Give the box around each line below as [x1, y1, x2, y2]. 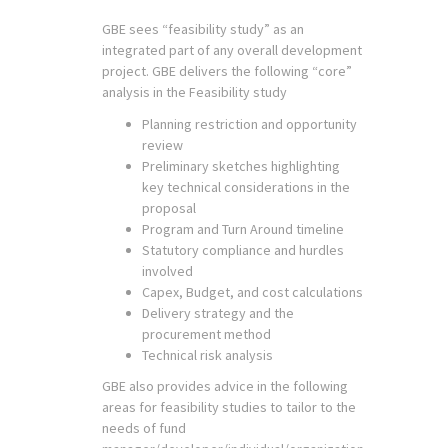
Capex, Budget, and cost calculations [142, 282, 363, 301]
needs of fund [102, 419, 186, 437]
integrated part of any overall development [102, 41, 362, 59]
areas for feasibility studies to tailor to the [102, 398, 356, 416]
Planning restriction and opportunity [142, 114, 357, 133]
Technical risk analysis [142, 345, 273, 364]
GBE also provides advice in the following [102, 377, 348, 395]
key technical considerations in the [142, 177, 350, 196]
